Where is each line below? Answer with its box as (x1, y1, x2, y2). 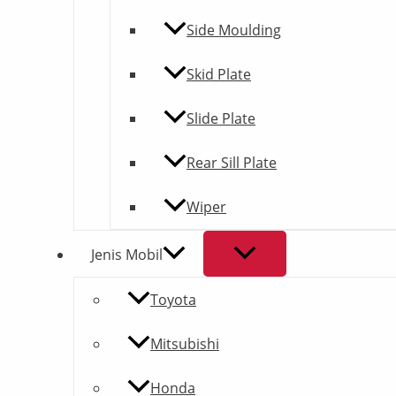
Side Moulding (187, 20, 281, 41)
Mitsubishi (150, 334, 219, 354)
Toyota (150, 290, 196, 310)
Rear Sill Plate (187, 153, 277, 173)
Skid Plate (187, 65, 251, 85)
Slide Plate (187, 109, 255, 129)
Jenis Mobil (91, 245, 163, 265)
